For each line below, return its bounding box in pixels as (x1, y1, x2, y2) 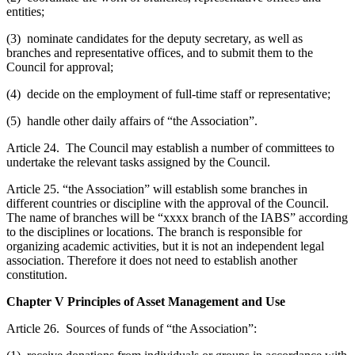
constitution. (6, 267, 67, 281)
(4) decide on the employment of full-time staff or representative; (6, 86, 330, 101)
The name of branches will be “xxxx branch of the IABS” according (6, 210, 348, 224)
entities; (6, 4, 44, 18)
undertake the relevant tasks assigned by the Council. (6, 155, 270, 169)
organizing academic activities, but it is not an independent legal (6, 239, 324, 253)
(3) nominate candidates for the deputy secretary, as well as (6, 31, 303, 45)
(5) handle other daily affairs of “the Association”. (6, 113, 258, 128)
